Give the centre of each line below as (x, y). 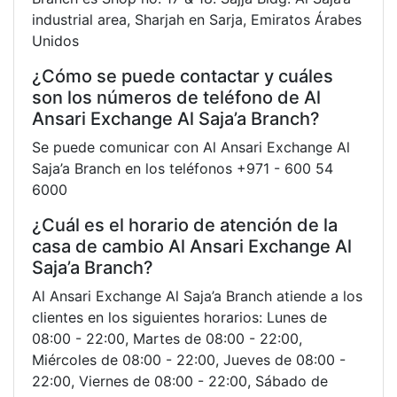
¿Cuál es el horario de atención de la (185, 225)
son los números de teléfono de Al (176, 97)
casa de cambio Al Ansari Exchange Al (192, 246)
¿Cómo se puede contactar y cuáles (183, 76)
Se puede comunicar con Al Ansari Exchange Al (191, 147)
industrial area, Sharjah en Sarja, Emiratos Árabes (197, 19)
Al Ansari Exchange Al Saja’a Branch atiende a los (197, 296)
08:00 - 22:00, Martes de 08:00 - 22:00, (167, 338)
